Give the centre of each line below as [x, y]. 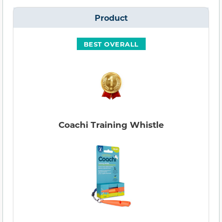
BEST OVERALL [111, 44]
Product [111, 18]
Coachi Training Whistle [111, 125]
